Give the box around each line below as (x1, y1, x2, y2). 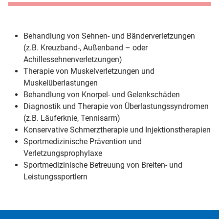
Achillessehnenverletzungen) (23, 55, 122, 65)
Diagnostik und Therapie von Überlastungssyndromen (23, 102, 209, 111)
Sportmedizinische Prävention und (23, 137, 142, 147)
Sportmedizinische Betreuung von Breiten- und (23, 160, 182, 170)
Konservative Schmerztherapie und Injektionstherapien (23, 125, 211, 135)
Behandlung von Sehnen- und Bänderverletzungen (23, 31, 195, 41)
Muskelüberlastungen (23, 78, 98, 88)
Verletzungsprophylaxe (23, 149, 102, 158)
